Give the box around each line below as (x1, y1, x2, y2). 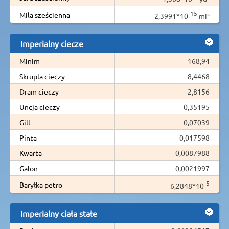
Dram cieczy (19, 86, 59, 96)
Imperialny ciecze (20, 38, 83, 49)
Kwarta (19, 148, 42, 157)
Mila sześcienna (19, 10, 70, 19)
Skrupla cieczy (19, 71, 65, 81)
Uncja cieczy (19, 102, 60, 111)
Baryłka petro (19, 179, 62, 189)
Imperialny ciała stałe (20, 208, 97, 218)
